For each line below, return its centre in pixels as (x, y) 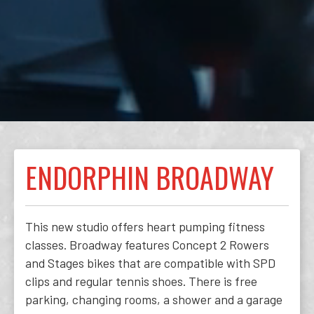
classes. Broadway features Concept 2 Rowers (147, 245)
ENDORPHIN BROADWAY (150, 177)
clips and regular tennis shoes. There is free (141, 281)
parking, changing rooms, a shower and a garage (154, 299)
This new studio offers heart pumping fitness (145, 226)
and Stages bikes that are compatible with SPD (150, 263)
